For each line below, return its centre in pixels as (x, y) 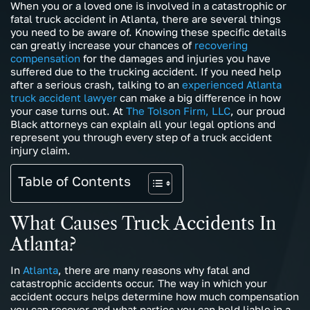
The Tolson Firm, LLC (178, 111)
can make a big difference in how (199, 98)
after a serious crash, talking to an (96, 85)
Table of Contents (74, 181)
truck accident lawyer (64, 98)
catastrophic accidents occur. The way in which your (139, 283)
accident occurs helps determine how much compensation (155, 297)
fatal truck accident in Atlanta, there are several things (146, 19)
